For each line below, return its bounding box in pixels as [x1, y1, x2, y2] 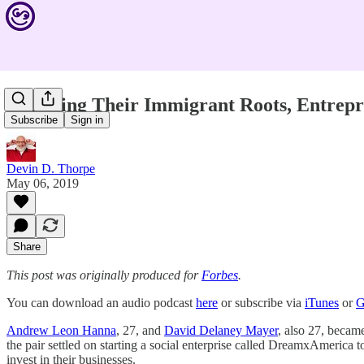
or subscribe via [218, 295, 305, 310]
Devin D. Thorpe [6, 161, 95, 175]
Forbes [201, 267, 238, 282]
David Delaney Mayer [164, 323, 278, 337]
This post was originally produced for [6, 267, 201, 282]
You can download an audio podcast [6, 295, 196, 310]
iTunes [305, 295, 339, 310]
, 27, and [116, 323, 164, 337]
